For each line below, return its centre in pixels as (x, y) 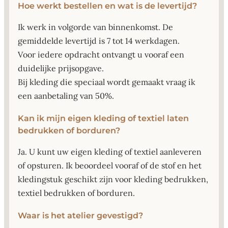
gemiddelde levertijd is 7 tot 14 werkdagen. (99, 40)
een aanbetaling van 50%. (66, 95)
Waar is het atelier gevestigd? (80, 216)
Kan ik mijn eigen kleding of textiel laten (103, 118)
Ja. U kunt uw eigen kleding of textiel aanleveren (110, 151)
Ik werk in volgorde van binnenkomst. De (95, 27)
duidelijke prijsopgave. (61, 68)
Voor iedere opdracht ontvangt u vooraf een (101, 54)
